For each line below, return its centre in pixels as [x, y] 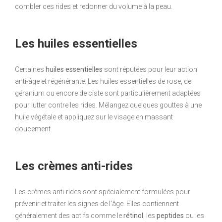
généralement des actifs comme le [69, 216]
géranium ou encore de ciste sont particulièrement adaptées [108, 93]
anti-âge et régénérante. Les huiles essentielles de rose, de [103, 82]
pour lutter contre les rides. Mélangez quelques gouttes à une [108, 105]
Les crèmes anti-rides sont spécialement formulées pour [103, 192]
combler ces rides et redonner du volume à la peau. [94, 7]
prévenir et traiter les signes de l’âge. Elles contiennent [97, 204]
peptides [170, 216]
